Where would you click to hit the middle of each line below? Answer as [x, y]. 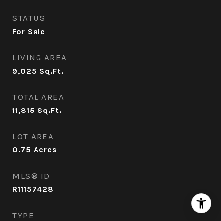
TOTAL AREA [38, 97]
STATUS [29, 18]
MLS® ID [31, 176]
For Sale [29, 31]
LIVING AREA [40, 57]
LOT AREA [33, 136]
